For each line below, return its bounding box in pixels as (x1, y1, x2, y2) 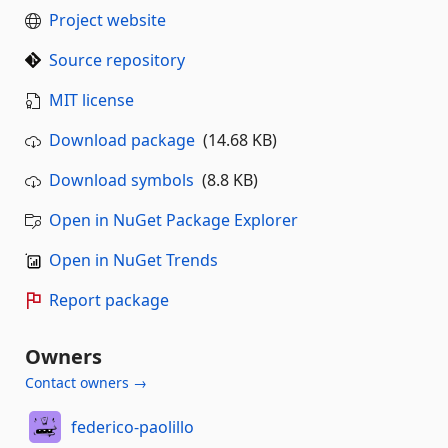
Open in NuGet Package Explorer (49, 209, 298, 231)
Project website (49, 9, 166, 31)
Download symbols (49, 169, 194, 191)
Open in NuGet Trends (49, 249, 218, 271)
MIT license (49, 89, 134, 111)
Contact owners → (25, 373, 147, 392)
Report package (49, 289, 169, 311)
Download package (49, 129, 195, 151)
